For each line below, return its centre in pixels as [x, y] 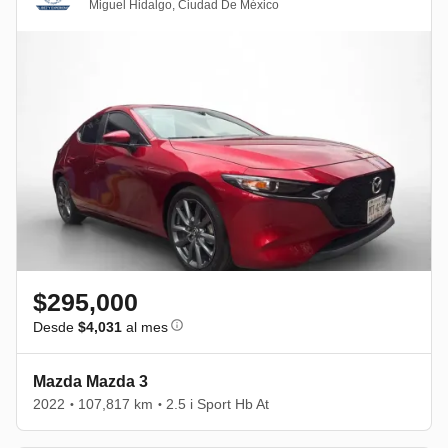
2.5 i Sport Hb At [217, 404]
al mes [145, 327]
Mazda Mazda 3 [90, 381]
